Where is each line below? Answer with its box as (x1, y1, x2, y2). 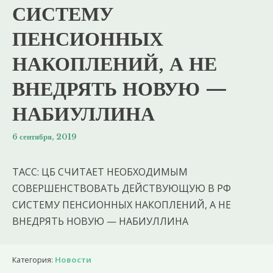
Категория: (12, 253, 55, 265)
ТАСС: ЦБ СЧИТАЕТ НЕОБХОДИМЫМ (12, 165, 188, 179)
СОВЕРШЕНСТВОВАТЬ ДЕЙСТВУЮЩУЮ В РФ (12, 181, 231, 195)
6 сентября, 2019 (12, 132, 77, 141)
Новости (55, 253, 91, 265)
